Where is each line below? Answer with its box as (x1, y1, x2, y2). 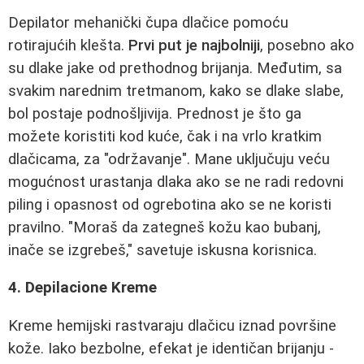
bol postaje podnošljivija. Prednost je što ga (8, 104, 301, 123)
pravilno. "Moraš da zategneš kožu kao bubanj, (8, 218, 321, 236)
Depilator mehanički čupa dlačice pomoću (8, 13, 288, 32)
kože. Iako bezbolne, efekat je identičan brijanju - (8, 339, 334, 357)
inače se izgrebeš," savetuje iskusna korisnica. (8, 240, 317, 259)
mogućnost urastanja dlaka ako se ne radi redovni (8, 172, 344, 191)
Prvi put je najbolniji (128, 36, 260, 54)
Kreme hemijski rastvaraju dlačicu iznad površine (8, 316, 336, 335)
